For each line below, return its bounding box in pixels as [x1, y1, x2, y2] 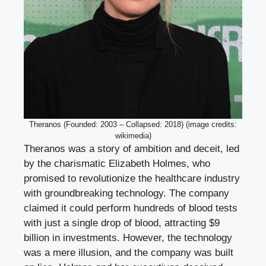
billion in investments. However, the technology [24, 232, 232, 244]
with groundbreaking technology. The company [24, 188, 229, 199]
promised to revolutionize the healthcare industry [24, 173, 240, 185]
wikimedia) [115, 131, 151, 141]
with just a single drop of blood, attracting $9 [24, 217, 220, 229]
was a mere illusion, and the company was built [24, 247, 233, 259]
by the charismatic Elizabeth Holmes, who [24, 158, 210, 170]
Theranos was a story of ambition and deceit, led [24, 143, 239, 155]
